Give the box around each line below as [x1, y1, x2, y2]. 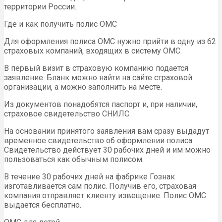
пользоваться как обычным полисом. [4, 155, 144, 165]
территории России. [4, 2, 76, 12]
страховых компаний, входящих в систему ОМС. [4, 46, 182, 56]
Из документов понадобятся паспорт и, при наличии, [4, 100, 197, 110]
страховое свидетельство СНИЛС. [4, 109, 131, 119]
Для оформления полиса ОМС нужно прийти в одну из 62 [4, 37, 216, 47]
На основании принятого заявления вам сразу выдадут [4, 126, 209, 136]
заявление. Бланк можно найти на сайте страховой [4, 73, 192, 83]
